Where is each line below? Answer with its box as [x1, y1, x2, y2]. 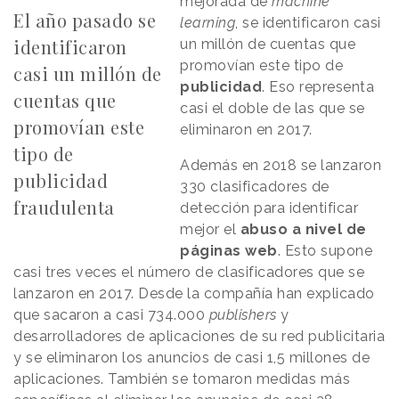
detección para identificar [180, 199, 359, 217]
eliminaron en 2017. [180, 121, 313, 139]
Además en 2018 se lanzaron [180, 157, 382, 175]
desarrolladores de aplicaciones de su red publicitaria [13, 328, 385, 346]
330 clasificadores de [180, 178, 330, 196]
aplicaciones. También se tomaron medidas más [13, 370, 350, 388]
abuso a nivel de [240, 221, 367, 239]
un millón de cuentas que [180, 36, 356, 53]
